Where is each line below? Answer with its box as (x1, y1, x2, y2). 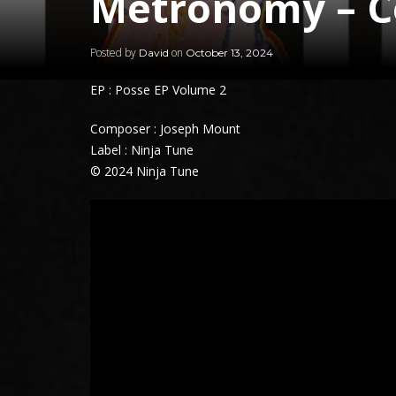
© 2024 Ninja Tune (90, 162, 199, 179)
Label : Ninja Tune (90, 141, 194, 158)
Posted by (90, 44, 139, 60)
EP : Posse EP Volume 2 (90, 80, 226, 98)
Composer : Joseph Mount (90, 119, 240, 137)
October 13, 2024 (186, 45, 273, 59)
